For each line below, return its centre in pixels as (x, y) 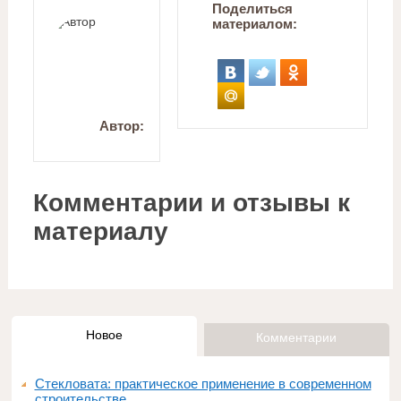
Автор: (121, 125)
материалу (100, 231)
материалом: (254, 23)
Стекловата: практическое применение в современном (203, 383)
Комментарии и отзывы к (191, 202)
